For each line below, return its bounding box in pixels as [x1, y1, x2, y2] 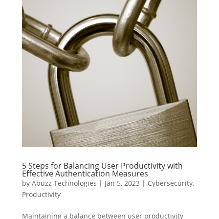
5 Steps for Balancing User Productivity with [22, 160, 183, 171]
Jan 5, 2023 [104, 178, 140, 188]
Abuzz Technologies [31, 178, 97, 188]
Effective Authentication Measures [22, 168, 148, 179]
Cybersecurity [147, 178, 193, 188]
